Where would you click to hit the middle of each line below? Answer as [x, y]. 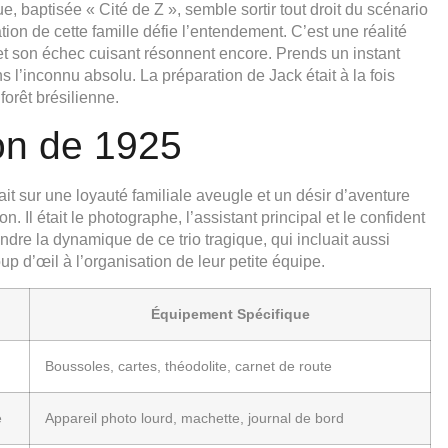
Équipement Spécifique [230, 313]
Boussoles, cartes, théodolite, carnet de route [188, 365]
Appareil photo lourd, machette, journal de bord [194, 417]
